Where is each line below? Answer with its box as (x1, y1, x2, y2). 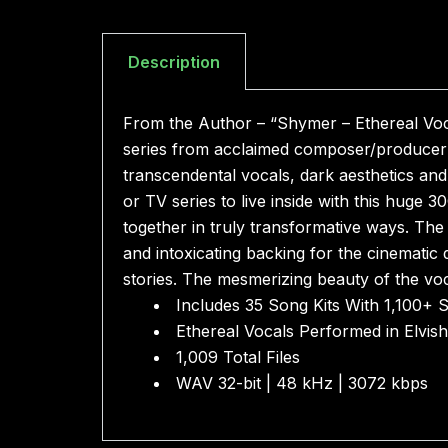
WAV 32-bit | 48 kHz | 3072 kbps (171, 373, 428, 394)
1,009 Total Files (171, 347, 300, 368)
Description (128, 52, 220, 73)
